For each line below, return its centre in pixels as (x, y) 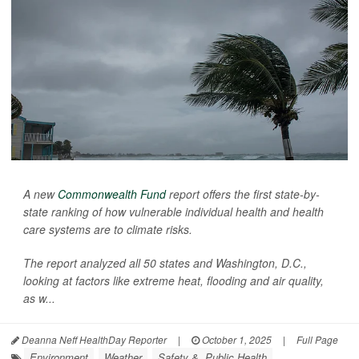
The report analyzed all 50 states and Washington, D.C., (165, 262)
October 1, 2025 (236, 339)
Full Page (317, 339)
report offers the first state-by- (243, 194)
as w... (39, 298)
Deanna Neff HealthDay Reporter (93, 339)
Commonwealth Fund (112, 194)
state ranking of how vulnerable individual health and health (173, 211)
